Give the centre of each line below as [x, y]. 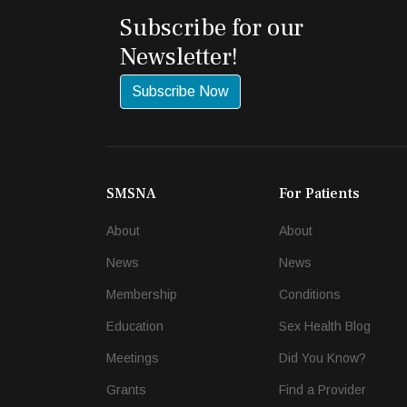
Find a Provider [323, 390]
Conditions [310, 295]
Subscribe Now [180, 91]
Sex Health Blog [325, 327]
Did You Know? [323, 358]
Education [135, 327]
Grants [126, 390]
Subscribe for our [212, 27]
